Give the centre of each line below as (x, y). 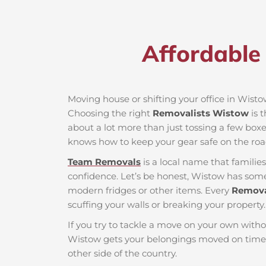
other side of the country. (122, 254)
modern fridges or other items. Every (150, 191)
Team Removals (104, 162)
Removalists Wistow (201, 113)
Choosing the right (110, 113)
